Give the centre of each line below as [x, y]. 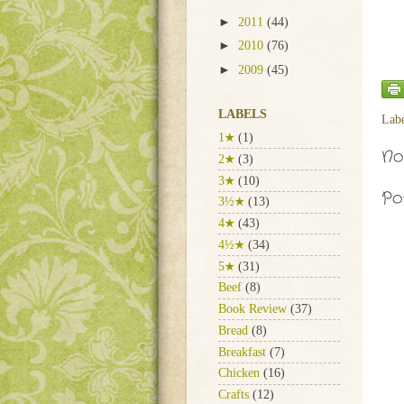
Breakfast [242, 352]
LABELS [243, 114]
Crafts [234, 395]
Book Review [252, 309]
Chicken [239, 373]
